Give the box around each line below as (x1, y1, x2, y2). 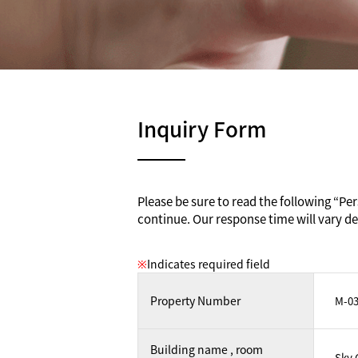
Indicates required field (147, 256, 270, 272)
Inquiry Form (137, 113, 266, 144)
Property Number (150, 292, 241, 308)
